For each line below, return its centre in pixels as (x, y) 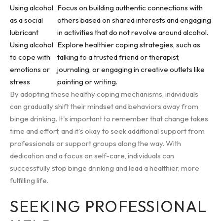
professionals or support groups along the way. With (95, 143)
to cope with (30, 57)
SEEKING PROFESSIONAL (109, 206)
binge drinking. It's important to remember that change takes (109, 119)
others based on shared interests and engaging (134, 20)
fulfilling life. (29, 180)
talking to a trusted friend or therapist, (118, 57)
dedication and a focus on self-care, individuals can (92, 156)
